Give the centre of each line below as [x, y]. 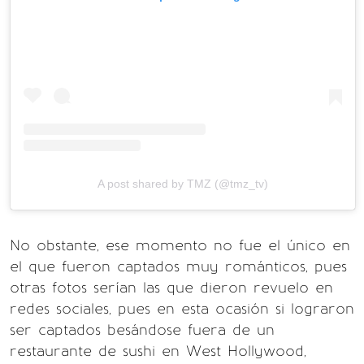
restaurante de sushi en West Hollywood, [158, 351]
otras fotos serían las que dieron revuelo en [171, 288]
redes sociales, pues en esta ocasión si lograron [182, 309]
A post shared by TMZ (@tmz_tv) [183, 184]
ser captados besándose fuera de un [142, 330]
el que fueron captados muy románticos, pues [178, 267]
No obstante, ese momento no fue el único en [180, 246]
